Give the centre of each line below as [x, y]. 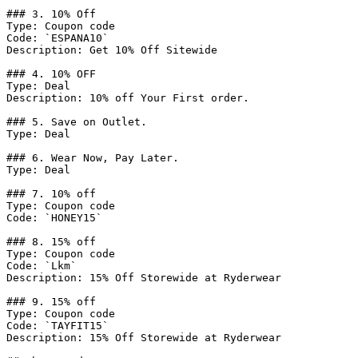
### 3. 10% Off [51, 14]
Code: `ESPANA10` [58, 38]
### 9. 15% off [51, 302]
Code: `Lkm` [42, 266]
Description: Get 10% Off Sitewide [112, 50]
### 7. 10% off [51, 194]
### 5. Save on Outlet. [77, 122]
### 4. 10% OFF [51, 74]
